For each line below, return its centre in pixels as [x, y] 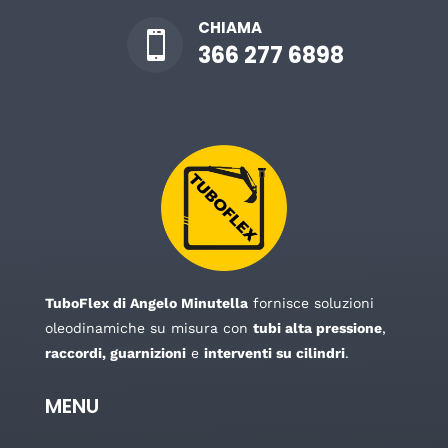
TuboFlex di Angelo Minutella [146, 302]
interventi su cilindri [274, 352]
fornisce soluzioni [310, 302]
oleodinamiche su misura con [148, 327]
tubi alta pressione [317, 327]
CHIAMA [229, 28]
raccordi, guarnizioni [115, 352]
